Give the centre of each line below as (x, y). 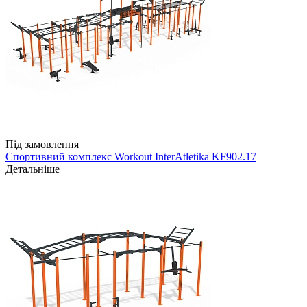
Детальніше (33, 169)
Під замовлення (42, 144)
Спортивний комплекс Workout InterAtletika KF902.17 (131, 156)
